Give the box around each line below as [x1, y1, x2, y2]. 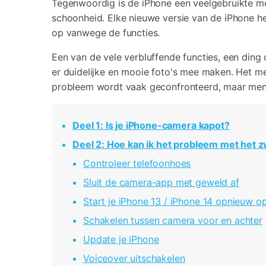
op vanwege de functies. [52, 27, 160, 39]
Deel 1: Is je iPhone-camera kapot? [72, 119, 230, 132]
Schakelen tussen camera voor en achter [83, 214, 262, 227]
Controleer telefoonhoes [83, 157, 191, 170]
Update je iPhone [83, 233, 159, 246]
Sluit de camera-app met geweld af [83, 176, 239, 189]
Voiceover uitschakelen [83, 252, 185, 265]
